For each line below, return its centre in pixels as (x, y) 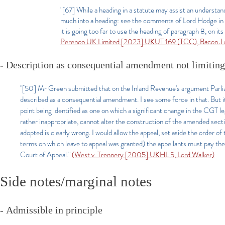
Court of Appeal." (46, 155)
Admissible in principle (54, 210)
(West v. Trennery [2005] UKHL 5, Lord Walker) (143, 155)
